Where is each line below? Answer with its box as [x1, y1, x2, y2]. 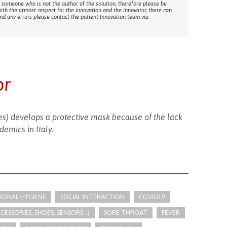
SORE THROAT [103, 209, 147, 216]
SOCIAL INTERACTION [60, 193, 125, 201]
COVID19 [138, 193, 165, 201]
